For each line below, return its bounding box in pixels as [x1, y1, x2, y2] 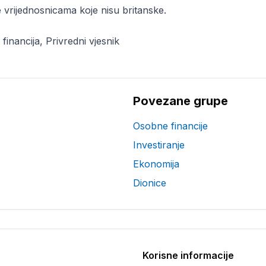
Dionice [133, 177, 166, 189]
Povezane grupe [133, 94, 228, 108]
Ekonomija [133, 158, 179, 170]
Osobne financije [133, 120, 208, 132]
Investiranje [133, 139, 185, 151]
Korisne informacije [142, 249, 234, 261]
